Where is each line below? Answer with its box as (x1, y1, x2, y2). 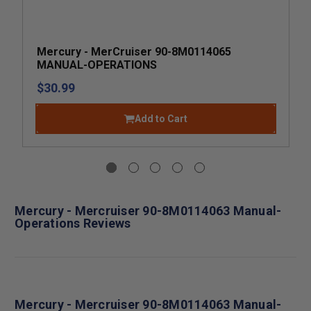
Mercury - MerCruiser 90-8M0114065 (36, 44, 231, 58)
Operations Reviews (15, 215, 131, 230)
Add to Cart (135, 112, 187, 124)
